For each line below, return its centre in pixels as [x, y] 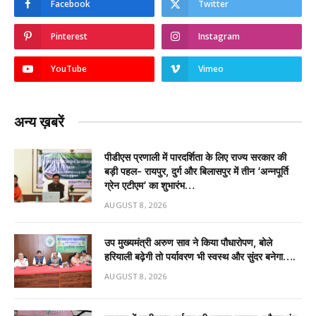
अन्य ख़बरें [39, 122]
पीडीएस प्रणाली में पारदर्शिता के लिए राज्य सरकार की [195, 157]
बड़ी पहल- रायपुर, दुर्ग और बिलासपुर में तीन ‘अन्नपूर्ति [196, 171]
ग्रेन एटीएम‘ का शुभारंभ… [150, 185]
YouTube [69, 68]
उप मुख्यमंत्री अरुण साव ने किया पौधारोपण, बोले [188, 242]
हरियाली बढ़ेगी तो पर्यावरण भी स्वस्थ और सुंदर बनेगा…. [200, 256]
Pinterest [69, 36]
